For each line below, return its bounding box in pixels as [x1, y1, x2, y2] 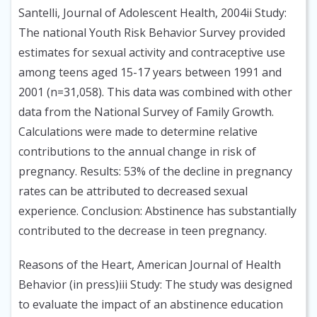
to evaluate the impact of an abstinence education [18, 296, 283, 313]
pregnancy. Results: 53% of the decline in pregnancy [18, 163, 292, 180]
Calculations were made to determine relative [18, 124, 258, 140]
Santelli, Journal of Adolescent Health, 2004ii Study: [18, 5, 287, 21]
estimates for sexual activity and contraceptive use [18, 45, 285, 61]
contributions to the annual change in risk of [18, 144, 256, 160]
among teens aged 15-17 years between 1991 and [18, 64, 282, 81]
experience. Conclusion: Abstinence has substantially [18, 203, 296, 219]
